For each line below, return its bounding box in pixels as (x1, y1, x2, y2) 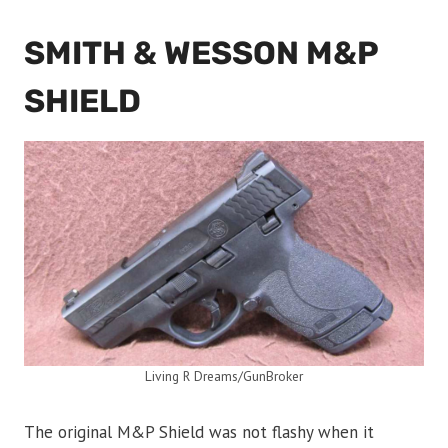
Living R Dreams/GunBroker (145, 366, 303, 385)
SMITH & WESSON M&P (24, 33, 378, 72)
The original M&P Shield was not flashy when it (24, 420, 374, 443)
